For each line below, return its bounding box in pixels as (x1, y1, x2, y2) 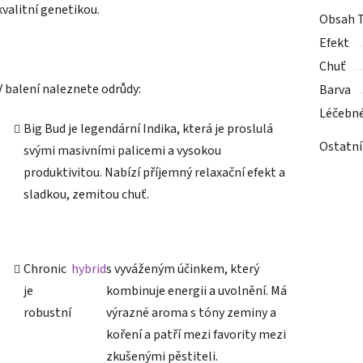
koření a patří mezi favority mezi (106, 326, 286, 344)
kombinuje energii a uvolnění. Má (106, 282, 287, 301)
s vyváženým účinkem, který (106, 260, 259, 279)
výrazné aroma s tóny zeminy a (106, 304, 276, 322)
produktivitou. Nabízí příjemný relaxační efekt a (23, 164, 285, 182)
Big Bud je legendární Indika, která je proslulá (23, 120, 273, 139)
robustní (23, 304, 71, 322)
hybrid (71, 260, 106, 279)
